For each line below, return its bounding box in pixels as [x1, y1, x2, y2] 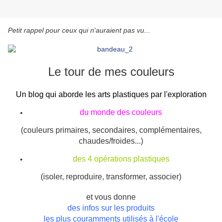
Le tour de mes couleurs [48, 65, 174, 79]
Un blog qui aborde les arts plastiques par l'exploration [15, 90, 207, 99]
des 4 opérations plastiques [72, 155, 169, 164]
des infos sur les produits [67, 204, 155, 213]
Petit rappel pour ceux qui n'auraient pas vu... [8, 26, 150, 35]
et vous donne [86, 193, 136, 202]
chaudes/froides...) [79, 137, 143, 146]
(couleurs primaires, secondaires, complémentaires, [20, 126, 202, 135]
